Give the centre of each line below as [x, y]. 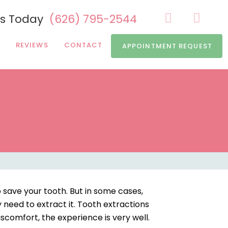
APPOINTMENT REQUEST [167, 46]
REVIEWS [32, 45]
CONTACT [83, 45]
